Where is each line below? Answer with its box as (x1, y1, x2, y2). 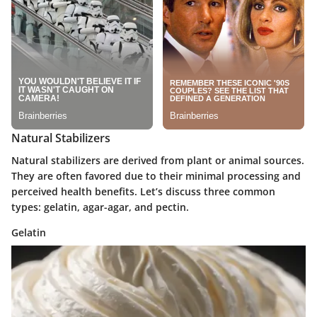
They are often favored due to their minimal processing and (11, 168, 301, 183)
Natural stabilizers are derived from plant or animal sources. (11, 153, 304, 167)
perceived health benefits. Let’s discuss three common (11, 184, 275, 198)
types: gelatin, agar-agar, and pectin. (11, 200, 189, 214)
